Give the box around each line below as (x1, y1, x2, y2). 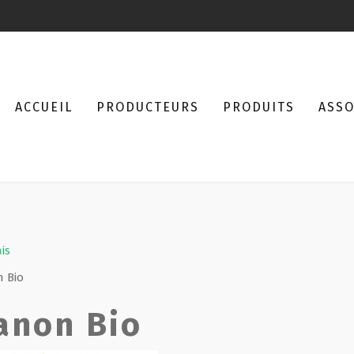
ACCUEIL (15, 99, 73, 115)
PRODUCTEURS (96, 99, 199, 115)
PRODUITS (223, 99, 295, 115)
